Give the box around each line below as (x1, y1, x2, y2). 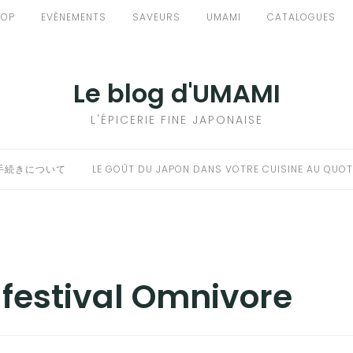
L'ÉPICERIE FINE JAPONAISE (90, 112, 263, 128)
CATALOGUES (267, 10, 336, 24)
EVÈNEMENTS (41, 10, 106, 24)
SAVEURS (132, 10, 180, 24)
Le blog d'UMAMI (72, 76, 281, 111)
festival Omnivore (2, 274, 292, 319)
